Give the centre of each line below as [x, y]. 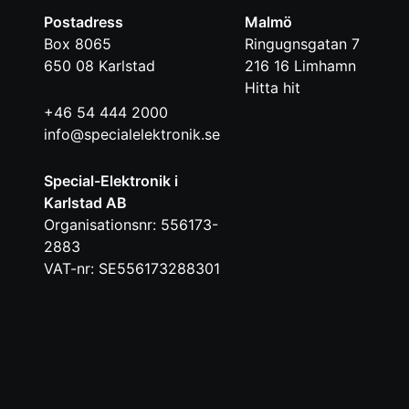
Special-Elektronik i [111, 181]
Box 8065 [78, 44]
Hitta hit [273, 88]
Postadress [84, 22]
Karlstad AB [85, 203]
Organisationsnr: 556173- [131, 225]
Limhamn [325, 66]
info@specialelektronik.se [132, 135]
